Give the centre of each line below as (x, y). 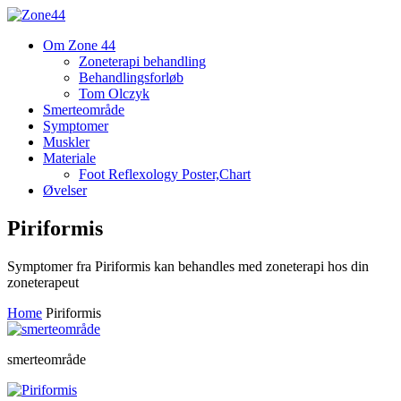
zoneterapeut (43, 282)
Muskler (66, 142)
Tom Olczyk (114, 94)
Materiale (69, 158)
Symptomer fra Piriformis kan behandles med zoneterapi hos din (188, 266)
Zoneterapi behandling (142, 61)
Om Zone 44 (79, 45)
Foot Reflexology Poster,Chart (165, 174)
